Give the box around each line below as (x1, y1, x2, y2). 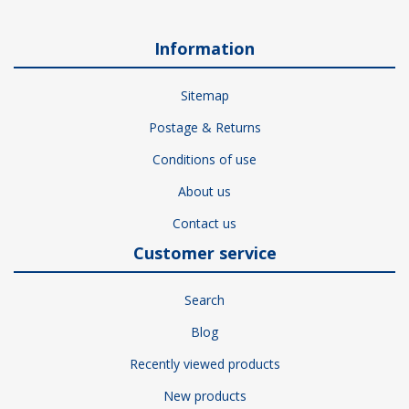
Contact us (173, 215, 236, 233)
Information (154, 37, 255, 60)
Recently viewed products (129, 355, 280, 373)
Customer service (132, 242, 277, 265)
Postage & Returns (148, 119, 261, 137)
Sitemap (180, 87, 229, 105)
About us (178, 183, 231, 201)
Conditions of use (152, 151, 257, 169)
